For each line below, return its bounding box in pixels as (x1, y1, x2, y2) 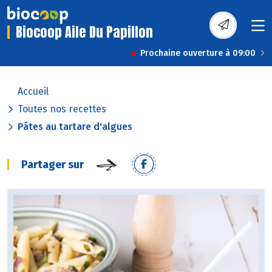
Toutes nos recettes (18, 103, 106, 115)
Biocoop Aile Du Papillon (16, 22, 153, 42)
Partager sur (21, 158, 84, 172)
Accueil (18, 86, 49, 98)
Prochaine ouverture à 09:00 (140, 48, 256, 59)
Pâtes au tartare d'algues (18, 121, 132, 133)
